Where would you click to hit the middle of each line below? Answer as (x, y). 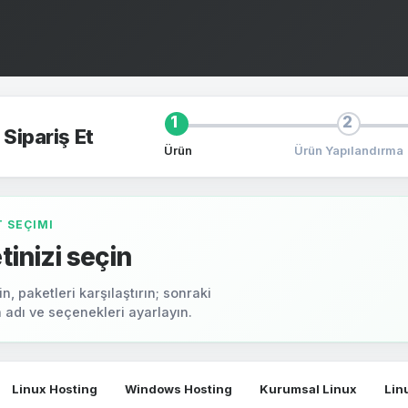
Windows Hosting (178, 389)
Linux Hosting (55, 389)
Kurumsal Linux (308, 389)
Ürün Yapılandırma (348, 150)
